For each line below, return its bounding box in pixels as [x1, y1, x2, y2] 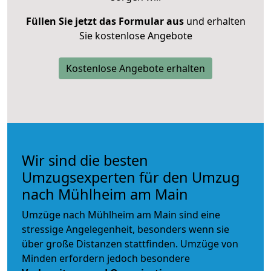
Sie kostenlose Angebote [79, 28, 192, 42]
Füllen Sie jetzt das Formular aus [25, 14, 184, 28]
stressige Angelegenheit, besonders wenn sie [22, 222, 229, 236]
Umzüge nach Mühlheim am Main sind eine [22, 207, 220, 221]
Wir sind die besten [22, 150, 148, 170]
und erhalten [183, 14, 246, 28]
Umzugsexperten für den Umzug [22, 167, 240, 187]
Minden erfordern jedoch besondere [22, 251, 190, 265]
